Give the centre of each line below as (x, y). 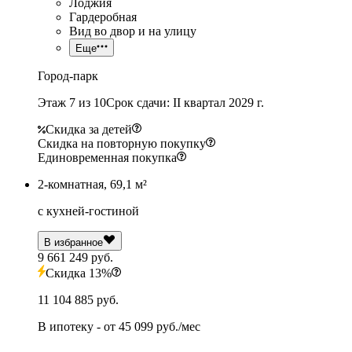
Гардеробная (103, 16)
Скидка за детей (89, 129)
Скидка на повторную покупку (122, 143)
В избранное (73, 242)
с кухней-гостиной (88, 211)
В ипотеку (66, 326)
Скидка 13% (79, 273)
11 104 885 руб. (78, 299)
